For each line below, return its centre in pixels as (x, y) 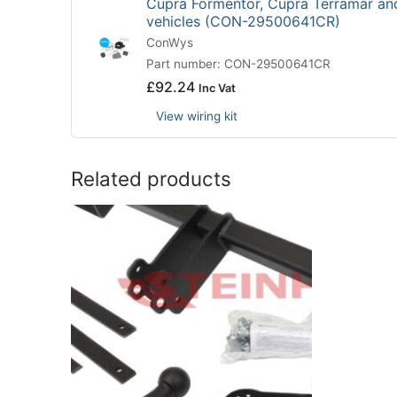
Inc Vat (217, 89)
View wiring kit (196, 117)
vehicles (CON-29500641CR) (243, 22)
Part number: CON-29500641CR (238, 64)
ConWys (170, 43)
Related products (151, 179)
